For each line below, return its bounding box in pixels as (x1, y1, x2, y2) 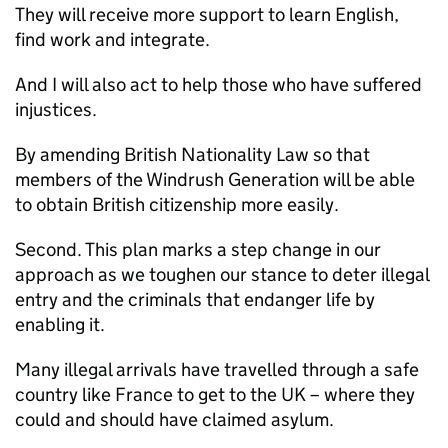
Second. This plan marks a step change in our (15, 238, 381, 261)
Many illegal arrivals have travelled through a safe (15, 358, 419, 381)
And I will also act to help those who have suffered (15, 73, 422, 96)
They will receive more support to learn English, (15, 3, 399, 26)
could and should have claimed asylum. (15, 408, 334, 431)
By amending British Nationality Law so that (15, 143, 370, 166)
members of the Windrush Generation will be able (15, 168, 415, 191)
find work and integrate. (15, 28, 210, 51)
